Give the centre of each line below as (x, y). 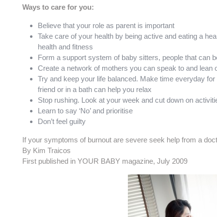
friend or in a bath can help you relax (95, 89)
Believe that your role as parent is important (106, 25)
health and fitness (65, 47)
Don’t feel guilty (62, 121)
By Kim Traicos (46, 150)
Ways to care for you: (58, 7)
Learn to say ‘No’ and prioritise (85, 111)
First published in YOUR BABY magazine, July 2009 (105, 161)
